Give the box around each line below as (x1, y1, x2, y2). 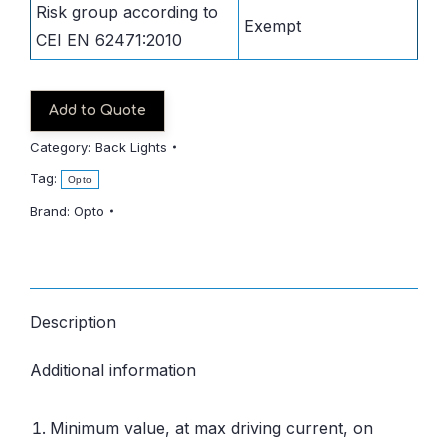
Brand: (30, 202, 74, 219)
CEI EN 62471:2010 (36, 29, 182, 50)
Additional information (30, 359, 196, 380)
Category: (30, 138, 95, 155)
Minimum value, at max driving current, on (50, 417, 373, 438)
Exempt (244, 15, 301, 36)
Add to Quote (49, 102, 146, 118)
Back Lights (95, 138, 167, 155)
